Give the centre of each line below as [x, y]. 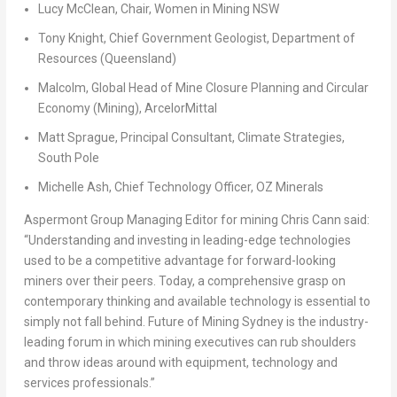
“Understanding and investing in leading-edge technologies [187, 240]
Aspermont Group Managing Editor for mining [152, 219]
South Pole [68, 157]
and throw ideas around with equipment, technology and [180, 362]
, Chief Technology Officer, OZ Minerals [216, 187]
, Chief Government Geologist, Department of [229, 39]
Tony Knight [70, 39]
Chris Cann [311, 219]
